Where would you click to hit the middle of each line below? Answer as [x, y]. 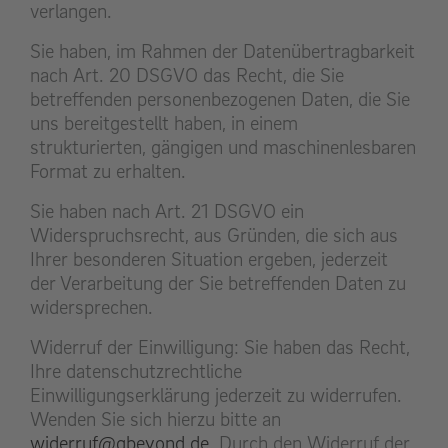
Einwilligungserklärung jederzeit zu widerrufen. [216, 395]
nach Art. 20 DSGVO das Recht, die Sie [187, 75]
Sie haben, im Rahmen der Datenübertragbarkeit [222, 51]
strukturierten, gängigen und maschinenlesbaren [223, 147]
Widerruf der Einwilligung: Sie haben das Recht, [220, 347]
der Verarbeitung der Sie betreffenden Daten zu [218, 283]
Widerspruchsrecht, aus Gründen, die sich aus [214, 235]
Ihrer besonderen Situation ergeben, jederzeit [209, 259]
